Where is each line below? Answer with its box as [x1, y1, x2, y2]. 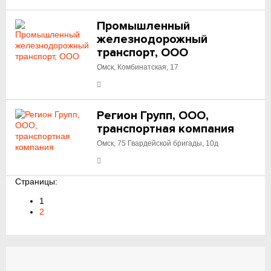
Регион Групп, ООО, [97, 108, 209, 123]
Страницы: [15, 177, 58, 186]
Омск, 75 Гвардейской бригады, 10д [97, 139, 219, 148]
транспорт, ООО [97, 45, 189, 60]
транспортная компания [97, 122, 235, 136]
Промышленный [97, 19, 191, 33]
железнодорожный [97, 32, 208, 47]
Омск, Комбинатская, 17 [97, 63, 179, 71]
